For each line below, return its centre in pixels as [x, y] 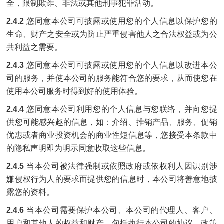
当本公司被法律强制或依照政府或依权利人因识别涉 [122, 166]
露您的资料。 [31, 192]
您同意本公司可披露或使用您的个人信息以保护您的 [122, 21]
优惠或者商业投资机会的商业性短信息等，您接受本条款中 [112, 135]
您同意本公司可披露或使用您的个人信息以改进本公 [122, 65]
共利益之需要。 [35, 47]
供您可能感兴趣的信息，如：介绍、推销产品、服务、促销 [112, 122]
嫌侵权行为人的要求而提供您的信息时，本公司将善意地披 [112, 179]
